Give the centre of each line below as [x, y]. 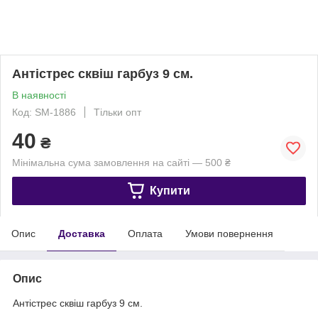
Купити [170, 190]
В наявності [39, 95]
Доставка [82, 233]
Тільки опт [117, 112]
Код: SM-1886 [44, 112]
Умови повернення [229, 233]
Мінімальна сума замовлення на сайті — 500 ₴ [121, 162]
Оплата [145, 233]
